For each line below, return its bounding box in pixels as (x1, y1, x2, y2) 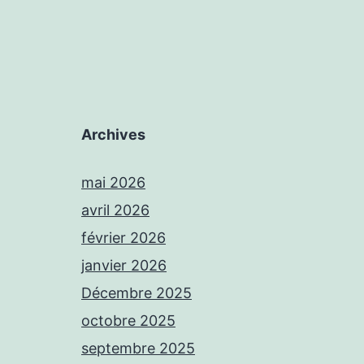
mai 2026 (81, 174, 145, 192)
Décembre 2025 (81, 284, 192, 302)
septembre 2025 (81, 340, 195, 357)
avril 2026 (81, 201, 149, 219)
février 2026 (81, 229, 166, 247)
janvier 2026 (81, 257, 167, 275)
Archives (81, 126, 145, 144)
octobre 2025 (81, 312, 175, 330)
